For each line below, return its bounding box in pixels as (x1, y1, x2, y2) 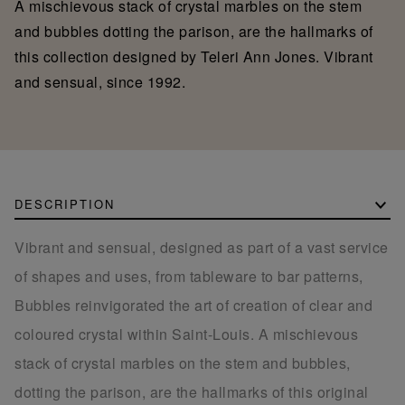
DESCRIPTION (14, 195, 115, 213)
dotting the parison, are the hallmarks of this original (14, 381, 369, 403)
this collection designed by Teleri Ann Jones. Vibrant (14, 46, 373, 68)
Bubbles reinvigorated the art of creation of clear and (14, 295, 372, 316)
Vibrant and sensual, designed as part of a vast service (14, 237, 389, 259)
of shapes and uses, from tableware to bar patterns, (14, 266, 363, 287)
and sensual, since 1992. (14, 71, 185, 93)
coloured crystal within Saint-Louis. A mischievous (14, 324, 358, 345)
